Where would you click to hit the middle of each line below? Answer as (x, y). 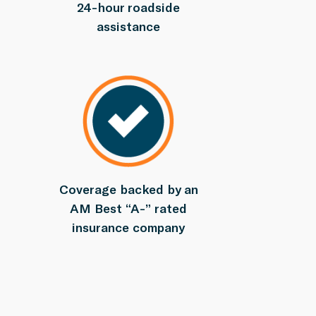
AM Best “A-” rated (128, 208)
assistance (128, 26)
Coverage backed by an (128, 189)
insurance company (128, 227)
